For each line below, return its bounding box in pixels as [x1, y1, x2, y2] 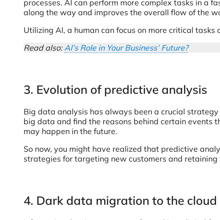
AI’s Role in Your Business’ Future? [64, 43, 188, 53]
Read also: [24, 43, 64, 53]
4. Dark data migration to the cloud [24, 193, 217, 208]
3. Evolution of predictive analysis [24, 82, 207, 97]
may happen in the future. [24, 126, 117, 136]
